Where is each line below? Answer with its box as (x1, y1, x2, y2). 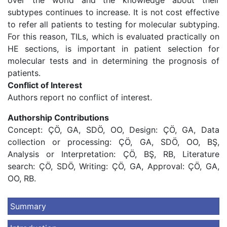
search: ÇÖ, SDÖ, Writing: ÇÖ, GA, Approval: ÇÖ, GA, (8, 161, 219, 171)
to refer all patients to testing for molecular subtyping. (8, 19, 219, 29)
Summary (10, 201, 46, 211)
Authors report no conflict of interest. (8, 92, 152, 102)
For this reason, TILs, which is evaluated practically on (8, 31, 219, 42)
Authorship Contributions (8, 112, 109, 123)
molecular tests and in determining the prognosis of (8, 56, 219, 66)
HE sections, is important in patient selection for (8, 44, 219, 54)
